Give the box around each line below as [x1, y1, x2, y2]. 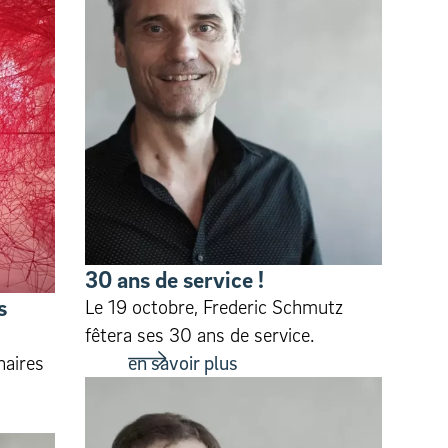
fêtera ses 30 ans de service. [85, 322, 315, 347]
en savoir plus [127, 350, 238, 375]
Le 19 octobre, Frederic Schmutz [85, 294, 343, 319]
